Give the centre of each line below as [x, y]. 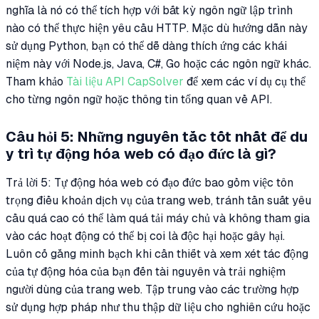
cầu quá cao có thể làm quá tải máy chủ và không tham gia [158, 219]
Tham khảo [36, 82]
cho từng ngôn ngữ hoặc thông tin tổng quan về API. [139, 100]
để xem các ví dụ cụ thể [245, 82]
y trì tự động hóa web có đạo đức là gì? [141, 154]
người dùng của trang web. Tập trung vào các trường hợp [152, 290]
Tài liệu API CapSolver [125, 82]
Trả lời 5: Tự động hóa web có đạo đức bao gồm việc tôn [150, 183]
